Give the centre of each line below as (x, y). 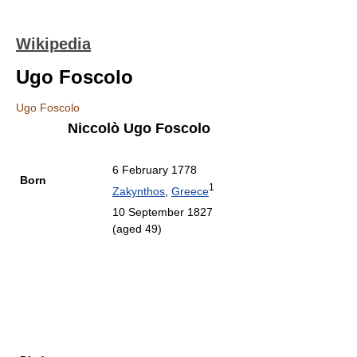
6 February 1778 (155, 170)
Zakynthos (139, 191)
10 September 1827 (163, 212)
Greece (190, 191)
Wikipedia (53, 44)
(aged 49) (137, 229)
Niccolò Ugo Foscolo (139, 128)
